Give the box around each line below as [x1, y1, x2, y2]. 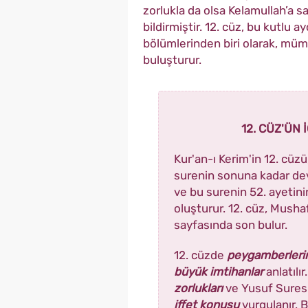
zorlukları [174, 281, 225, 296]
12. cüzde [174, 248, 227, 263]
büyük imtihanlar [174, 265, 266, 279]
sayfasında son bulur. [174, 218, 287, 232]
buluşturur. [143, 53, 201, 67]
